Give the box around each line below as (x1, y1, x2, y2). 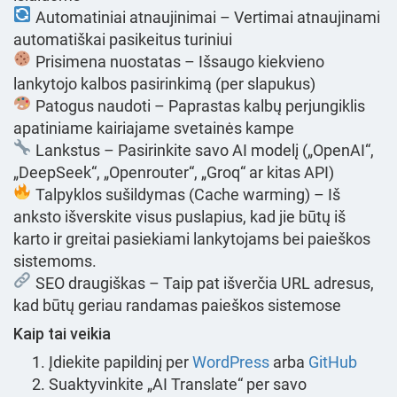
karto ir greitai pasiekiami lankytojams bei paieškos (13, 230, 370, 248)
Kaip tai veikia (13, 324, 111, 343)
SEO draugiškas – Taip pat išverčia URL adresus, (31, 274, 374, 292)
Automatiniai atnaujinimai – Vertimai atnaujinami (31, 8, 380, 27)
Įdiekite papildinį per (49, 353, 192, 371)
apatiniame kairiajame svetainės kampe (13, 119, 294, 137)
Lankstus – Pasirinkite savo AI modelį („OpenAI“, (31, 141, 374, 160)
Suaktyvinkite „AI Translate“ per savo (49, 375, 307, 393)
